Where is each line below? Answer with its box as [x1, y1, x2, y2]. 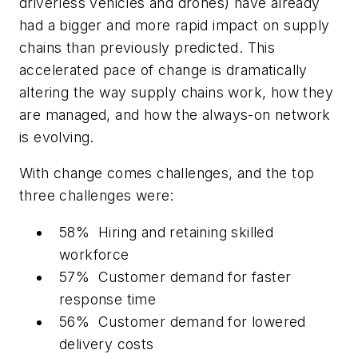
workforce [59, 246, 129, 264]
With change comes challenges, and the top [19, 165, 315, 182]
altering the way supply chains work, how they [19, 83, 333, 101]
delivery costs [59, 336, 154, 353]
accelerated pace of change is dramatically [19, 61, 308, 78]
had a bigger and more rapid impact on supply [19, 16, 330, 34]
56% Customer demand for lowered [59, 313, 306, 331]
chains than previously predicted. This [19, 38, 276, 56]
